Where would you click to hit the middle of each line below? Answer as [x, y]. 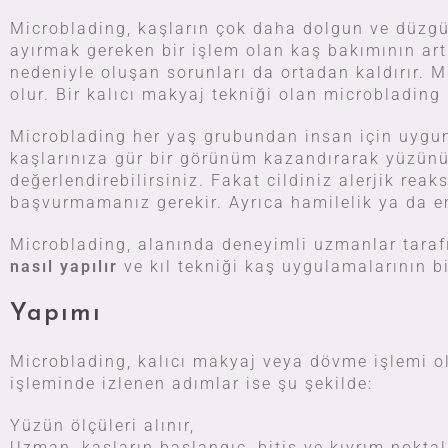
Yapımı [56, 314]
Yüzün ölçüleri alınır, [102, 425]
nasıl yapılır [64, 266]
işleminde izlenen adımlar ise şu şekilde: [191, 383]
